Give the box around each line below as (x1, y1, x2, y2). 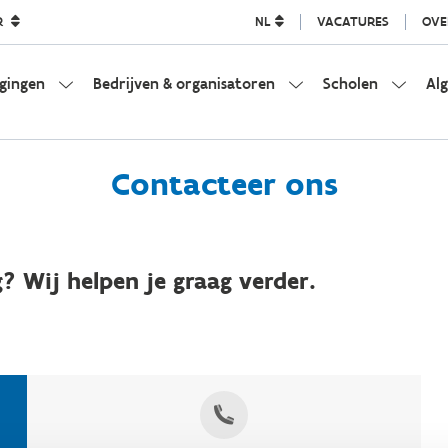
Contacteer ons (110, 165, 338, 203)
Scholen (322, 74, 378, 93)
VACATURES (316, 13, 389, 30)
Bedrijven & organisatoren (92, 74, 275, 93)
